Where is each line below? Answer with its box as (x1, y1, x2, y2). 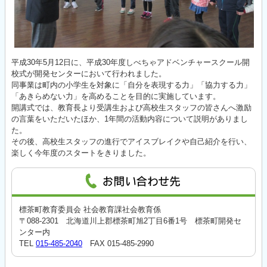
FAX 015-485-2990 (82, 238, 154, 248)
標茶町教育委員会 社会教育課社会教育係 (19, 204, 161, 214)
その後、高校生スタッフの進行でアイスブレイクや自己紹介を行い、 (11, 136, 252, 146)
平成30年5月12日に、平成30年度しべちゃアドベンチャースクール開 (11, 57, 250, 67)
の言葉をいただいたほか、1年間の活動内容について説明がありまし (11, 114, 248, 123)
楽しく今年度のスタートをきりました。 (11, 148, 151, 157)
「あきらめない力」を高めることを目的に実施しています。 (11, 91, 221, 101)
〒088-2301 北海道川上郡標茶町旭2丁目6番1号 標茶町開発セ (19, 216, 241, 225)
